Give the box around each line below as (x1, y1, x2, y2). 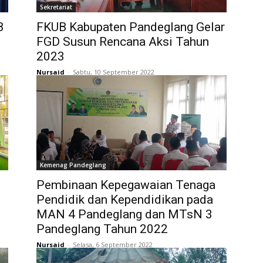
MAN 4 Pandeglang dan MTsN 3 (36, 207, 213, 221)
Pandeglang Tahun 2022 (36, 221, 168, 236)
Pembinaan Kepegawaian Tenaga (36, 177, 215, 192)
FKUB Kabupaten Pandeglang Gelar (36, 19, 225, 34)
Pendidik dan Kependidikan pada (36, 192, 213, 207)
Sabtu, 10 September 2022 (73, 67, 154, 76)
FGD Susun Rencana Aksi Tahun (36, 34, 209, 49)
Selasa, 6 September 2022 (73, 240, 153, 249)
